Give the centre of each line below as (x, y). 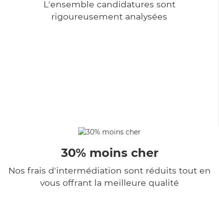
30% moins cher (109, 153)
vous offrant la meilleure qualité (109, 182)
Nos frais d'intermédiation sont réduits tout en (109, 170)
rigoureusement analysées (109, 16)
